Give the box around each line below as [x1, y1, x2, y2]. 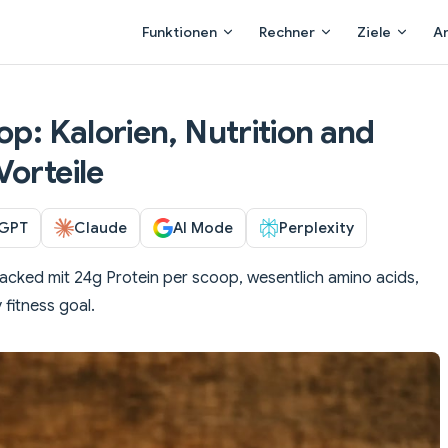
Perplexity [279, 217, 354, 237]
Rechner [259, 23, 315, 41]
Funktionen [142, 23, 217, 41]
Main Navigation [130, 2, 247, 22]
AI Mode [173, 217, 233, 237]
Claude [74, 217, 127, 237]
